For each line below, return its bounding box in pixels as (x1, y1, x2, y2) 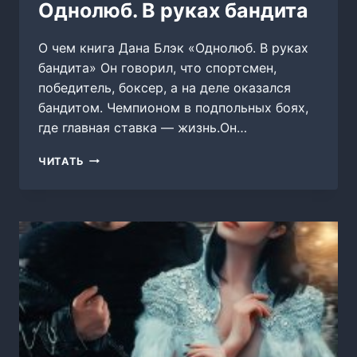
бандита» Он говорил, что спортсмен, (38, 59, 277, 76)
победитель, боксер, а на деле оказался (38, 79, 291, 96)
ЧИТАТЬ (38, 155, 84, 167)
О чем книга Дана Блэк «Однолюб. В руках (38, 39, 308, 56)
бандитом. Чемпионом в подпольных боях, (38, 99, 308, 116)
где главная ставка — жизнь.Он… (38, 119, 247, 135)
